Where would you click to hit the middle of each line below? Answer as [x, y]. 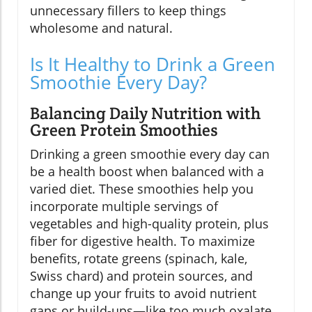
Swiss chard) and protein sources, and [141, 276]
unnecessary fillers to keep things [128, 11]
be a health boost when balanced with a [147, 172]
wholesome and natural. [101, 28]
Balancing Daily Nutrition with [145, 114]
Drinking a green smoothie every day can [150, 154]
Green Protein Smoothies [124, 130]
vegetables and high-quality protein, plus [149, 224]
